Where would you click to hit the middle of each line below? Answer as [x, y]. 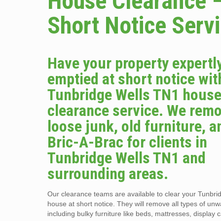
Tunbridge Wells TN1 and [127, 158]
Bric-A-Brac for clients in [128, 142]
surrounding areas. [108, 174]
